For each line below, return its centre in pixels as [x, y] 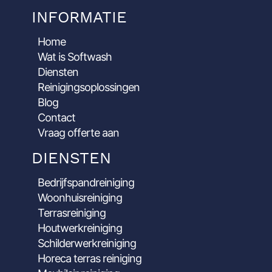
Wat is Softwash [75, 56]
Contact [57, 117]
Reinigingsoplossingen [89, 87]
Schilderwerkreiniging [87, 243]
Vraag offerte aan [79, 132]
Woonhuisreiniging [80, 197]
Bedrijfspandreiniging [86, 182]
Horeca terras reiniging [90, 258]
